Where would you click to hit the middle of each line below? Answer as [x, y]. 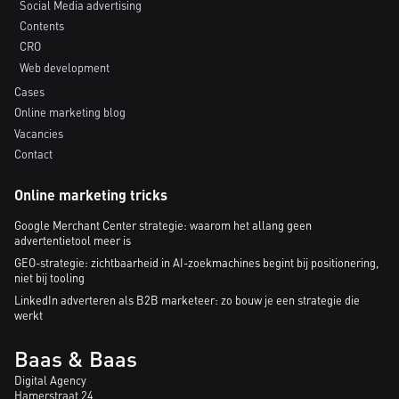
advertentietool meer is [73, 240]
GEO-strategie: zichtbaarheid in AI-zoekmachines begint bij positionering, [196, 262]
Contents [42, 25]
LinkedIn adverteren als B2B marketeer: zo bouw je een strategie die [187, 300]
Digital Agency [50, 380]
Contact [33, 154]
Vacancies [39, 133]
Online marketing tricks [91, 194]
